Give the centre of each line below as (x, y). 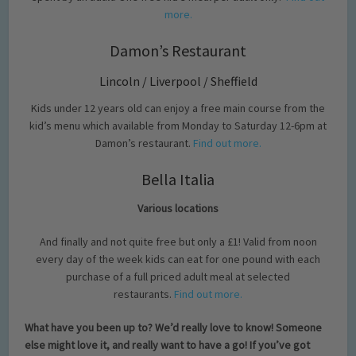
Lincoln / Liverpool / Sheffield (178, 81)
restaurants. (144, 294)
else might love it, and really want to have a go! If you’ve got (168, 344)
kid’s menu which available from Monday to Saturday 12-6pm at (178, 125)
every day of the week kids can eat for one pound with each (178, 259)
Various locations (178, 208)
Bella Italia (178, 179)
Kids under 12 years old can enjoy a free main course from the (178, 108)
